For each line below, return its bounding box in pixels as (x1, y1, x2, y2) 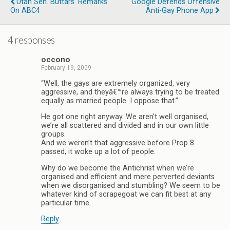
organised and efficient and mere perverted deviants (41, 172, 215, 181)
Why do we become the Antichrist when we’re (41, 163, 194, 172)
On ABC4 (10, 6, 40, 15)
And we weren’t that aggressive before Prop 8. (41, 139, 196, 148)
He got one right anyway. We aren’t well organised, (41, 112, 208, 122)
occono (41, 55, 70, 65)
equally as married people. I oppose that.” (41, 96, 178, 105)
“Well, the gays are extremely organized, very (41, 79, 190, 88)
